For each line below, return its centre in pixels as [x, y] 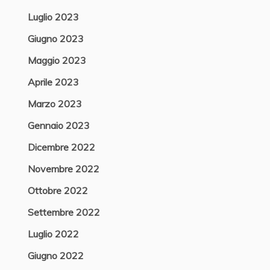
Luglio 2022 [53, 234]
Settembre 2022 [64, 212]
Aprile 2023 [53, 82]
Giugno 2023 [55, 39]
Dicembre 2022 [61, 147]
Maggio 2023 [57, 60]
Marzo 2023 [55, 104]
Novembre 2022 [63, 169]
